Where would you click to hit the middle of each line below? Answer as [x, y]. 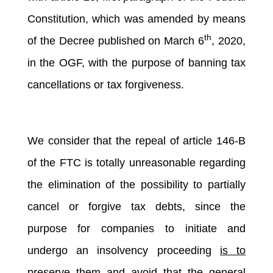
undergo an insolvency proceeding [123, 250]
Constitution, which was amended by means [136, 19]
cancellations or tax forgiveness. [136, 84]
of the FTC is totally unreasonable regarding [136, 162]
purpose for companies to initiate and [136, 228]
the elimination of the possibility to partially [136, 184]
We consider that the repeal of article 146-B [136, 140]
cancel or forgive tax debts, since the [136, 206]
